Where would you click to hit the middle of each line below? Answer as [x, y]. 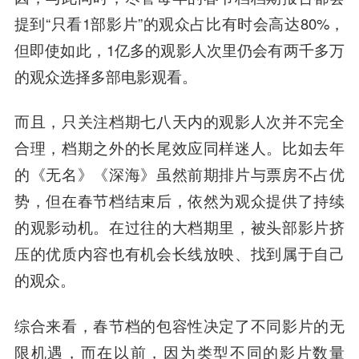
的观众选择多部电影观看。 [105, 76]
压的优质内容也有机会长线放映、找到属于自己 [179, 254]
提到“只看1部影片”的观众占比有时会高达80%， [179, 23]
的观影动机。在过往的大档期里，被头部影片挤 [179, 227]
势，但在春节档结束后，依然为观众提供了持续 [179, 201]
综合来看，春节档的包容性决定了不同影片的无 [179, 326]
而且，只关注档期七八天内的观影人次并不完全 [179, 121]
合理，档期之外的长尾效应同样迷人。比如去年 [179, 148]
